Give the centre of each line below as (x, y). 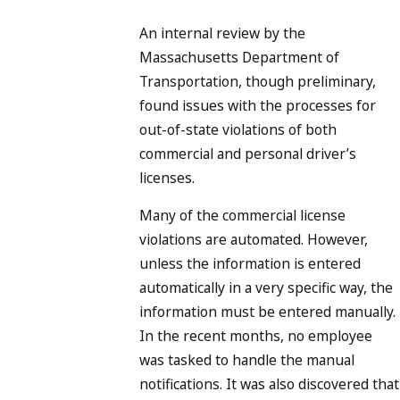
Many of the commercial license (242, 216)
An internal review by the (222, 33)
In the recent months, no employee (256, 336)
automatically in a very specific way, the (266, 288)
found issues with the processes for (258, 105)
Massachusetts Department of (239, 57)
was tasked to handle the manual (247, 360)
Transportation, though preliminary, (258, 81)
